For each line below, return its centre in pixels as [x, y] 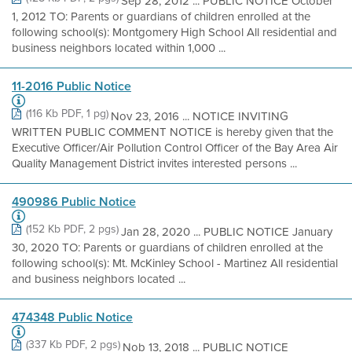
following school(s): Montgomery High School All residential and [174, 32]
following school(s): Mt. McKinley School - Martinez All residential [175, 263]
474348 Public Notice [72, 317]
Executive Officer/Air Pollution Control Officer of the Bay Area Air [175, 148]
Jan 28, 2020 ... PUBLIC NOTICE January [227, 232]
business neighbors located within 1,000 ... [119, 48]
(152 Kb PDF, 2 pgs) [72, 229]
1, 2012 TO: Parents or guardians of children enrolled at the [161, 16]
